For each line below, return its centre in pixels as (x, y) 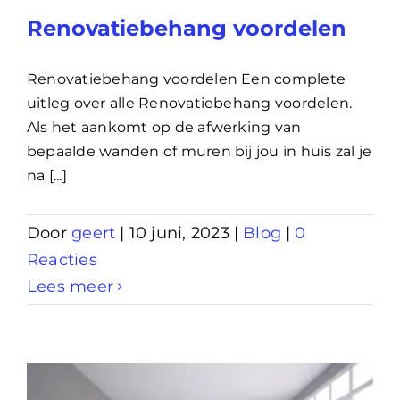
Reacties (62, 259)
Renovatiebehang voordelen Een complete (187, 79)
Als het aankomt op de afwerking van (164, 127)
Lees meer (71, 286)
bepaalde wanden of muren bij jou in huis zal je (200, 151)
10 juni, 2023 (179, 233)
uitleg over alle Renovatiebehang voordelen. (190, 103)
